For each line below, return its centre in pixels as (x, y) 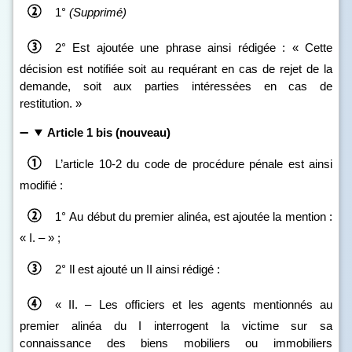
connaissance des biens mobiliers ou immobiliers (176, 343)
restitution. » (51, 103)
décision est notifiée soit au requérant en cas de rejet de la (176, 69)
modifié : (41, 185)
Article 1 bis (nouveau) (108, 132)
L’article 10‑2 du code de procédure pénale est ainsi (194, 163)
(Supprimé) (98, 12)
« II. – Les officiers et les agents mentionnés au (194, 304)
